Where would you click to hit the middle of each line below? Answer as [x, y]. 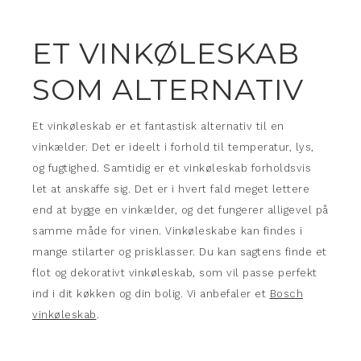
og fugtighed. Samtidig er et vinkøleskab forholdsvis [172, 168]
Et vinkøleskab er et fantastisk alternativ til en [158, 126]
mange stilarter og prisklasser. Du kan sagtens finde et [180, 252]
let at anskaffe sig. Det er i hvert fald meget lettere [171, 189]
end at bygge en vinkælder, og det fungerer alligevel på [180, 210]
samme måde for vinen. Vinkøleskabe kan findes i [168, 231]
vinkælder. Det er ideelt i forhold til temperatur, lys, [173, 147]
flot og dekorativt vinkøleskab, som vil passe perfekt [175, 273]
